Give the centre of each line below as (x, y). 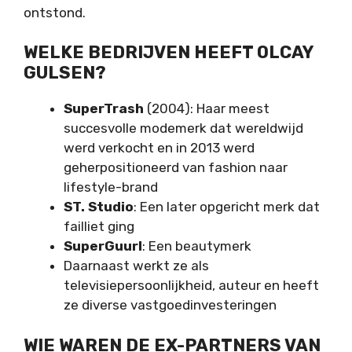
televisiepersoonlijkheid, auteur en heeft (191, 286)
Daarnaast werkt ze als (136, 266)
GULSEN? (65, 73)
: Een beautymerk (197, 246)
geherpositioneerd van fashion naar (176, 168)
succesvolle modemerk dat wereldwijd (183, 128)
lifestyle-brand (111, 187)
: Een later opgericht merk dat (227, 207)
